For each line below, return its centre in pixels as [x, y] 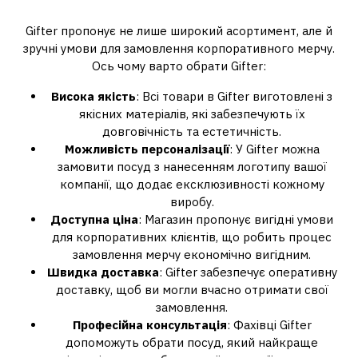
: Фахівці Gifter [269, 325]
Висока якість [93, 96]
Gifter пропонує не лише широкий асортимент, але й [179, 31]
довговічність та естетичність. [192, 131]
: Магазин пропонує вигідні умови [236, 219]
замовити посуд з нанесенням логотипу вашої [192, 167]
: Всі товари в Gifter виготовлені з [234, 96]
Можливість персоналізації [147, 149]
